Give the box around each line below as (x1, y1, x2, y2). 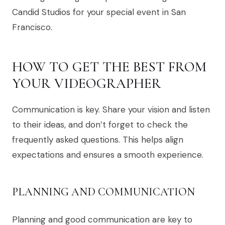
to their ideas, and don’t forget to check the (12, 119, 188, 131)
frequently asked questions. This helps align (12, 134, 183, 146)
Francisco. (12, 22, 52, 33)
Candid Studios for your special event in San (12, 7, 186, 18)
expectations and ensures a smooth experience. (12, 149, 203, 161)
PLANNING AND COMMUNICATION (12, 185, 195, 199)
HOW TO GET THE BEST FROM (12, 58, 206, 76)
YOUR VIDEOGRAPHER (12, 75, 161, 92)
